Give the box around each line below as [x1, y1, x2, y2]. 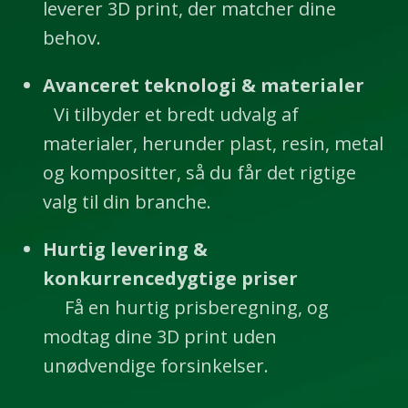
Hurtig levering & [42, 237, 208, 262]
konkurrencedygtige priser [42, 266, 298, 291]
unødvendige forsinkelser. [42, 353, 269, 379]
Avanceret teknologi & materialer [42, 73, 364, 98]
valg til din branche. [42, 189, 211, 215]
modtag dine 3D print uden [42, 324, 277, 350]
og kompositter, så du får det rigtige [42, 160, 356, 186]
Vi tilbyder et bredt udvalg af [42, 102, 299, 127]
